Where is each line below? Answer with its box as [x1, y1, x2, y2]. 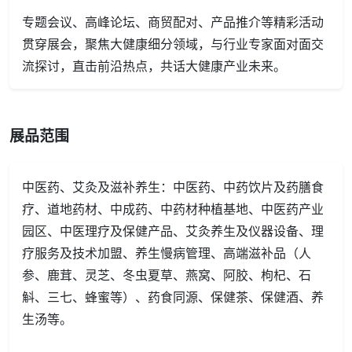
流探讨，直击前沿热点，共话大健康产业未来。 [22, 55, 286, 75]
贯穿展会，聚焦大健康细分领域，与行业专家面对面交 [22, 33, 324, 53]
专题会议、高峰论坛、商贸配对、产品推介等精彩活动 [22, 11, 324, 31]
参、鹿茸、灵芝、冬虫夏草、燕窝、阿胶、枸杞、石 [22, 264, 311, 284]
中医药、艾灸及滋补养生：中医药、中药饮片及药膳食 [22, 176, 324, 196]
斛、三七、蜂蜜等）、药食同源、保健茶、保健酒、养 [22, 286, 324, 306]
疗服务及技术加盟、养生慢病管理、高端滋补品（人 [22, 242, 311, 262]
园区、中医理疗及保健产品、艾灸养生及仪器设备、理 [22, 220, 324, 240]
